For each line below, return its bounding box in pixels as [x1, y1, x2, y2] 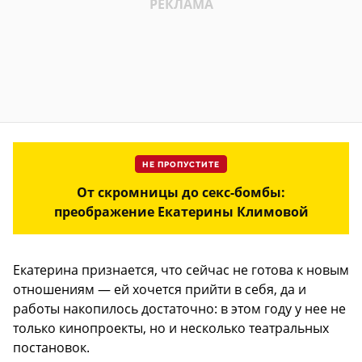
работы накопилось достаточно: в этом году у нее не [13, 299, 346, 318]
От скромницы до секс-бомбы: [77, 183, 285, 201]
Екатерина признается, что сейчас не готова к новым [13, 260, 349, 279]
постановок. [13, 338, 90, 356]
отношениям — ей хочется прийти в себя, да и [13, 280, 306, 298]
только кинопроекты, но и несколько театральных [13, 318, 329, 337]
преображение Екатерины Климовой [53, 202, 309, 221]
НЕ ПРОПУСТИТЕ [142, 159, 220, 170]
